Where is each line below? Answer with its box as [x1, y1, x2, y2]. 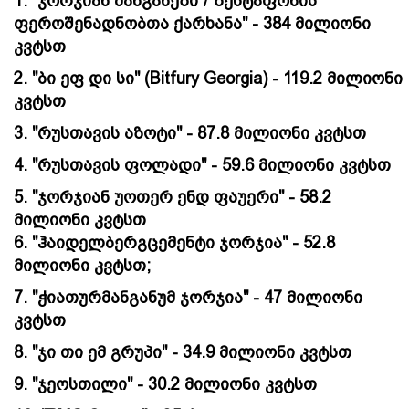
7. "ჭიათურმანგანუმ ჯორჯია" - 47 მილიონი [14, 288, 362, 307]
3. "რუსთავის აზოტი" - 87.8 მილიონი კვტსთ [14, 123, 366, 142]
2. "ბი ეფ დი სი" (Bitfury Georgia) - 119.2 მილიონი [14, 68, 403, 88]
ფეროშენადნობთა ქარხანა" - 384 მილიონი [14, 14, 371, 33]
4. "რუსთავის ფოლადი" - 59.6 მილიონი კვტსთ [14, 155, 391, 174]
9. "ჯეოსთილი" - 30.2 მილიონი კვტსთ [14, 374, 317, 393]
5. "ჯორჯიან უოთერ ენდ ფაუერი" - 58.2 [14, 187, 331, 206]
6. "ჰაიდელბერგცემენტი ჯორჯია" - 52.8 [14, 233, 335, 252]
